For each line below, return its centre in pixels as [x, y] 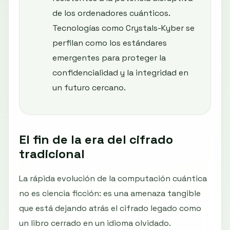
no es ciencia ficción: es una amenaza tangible [110, 194]
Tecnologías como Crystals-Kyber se [123, 28]
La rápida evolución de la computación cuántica [113, 179]
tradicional [52, 154]
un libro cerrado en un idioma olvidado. [95, 223]
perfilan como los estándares [110, 43]
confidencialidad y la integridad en [120, 72]
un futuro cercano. [89, 87]
